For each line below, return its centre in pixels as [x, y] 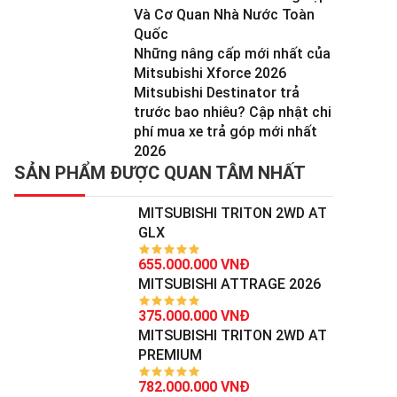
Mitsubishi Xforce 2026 [210, 73]
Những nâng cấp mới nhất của [232, 54]
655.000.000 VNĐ [194, 265]
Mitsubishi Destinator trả [217, 93]
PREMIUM [170, 355]
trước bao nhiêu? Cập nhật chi [233, 112]
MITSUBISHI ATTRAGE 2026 [230, 284]
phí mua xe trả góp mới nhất [226, 132]
